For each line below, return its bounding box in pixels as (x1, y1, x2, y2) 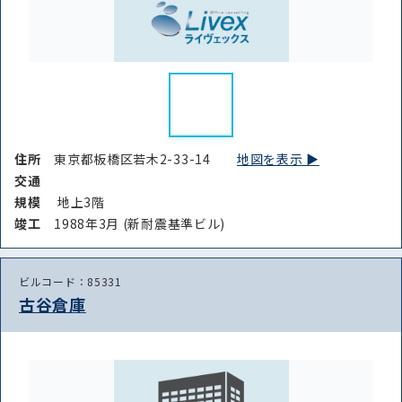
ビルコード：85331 (19, 273, 122, 289)
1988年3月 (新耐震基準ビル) (54, 214, 226, 232)
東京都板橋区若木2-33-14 (54, 149, 238, 168)
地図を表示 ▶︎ (237, 149, 319, 168)
